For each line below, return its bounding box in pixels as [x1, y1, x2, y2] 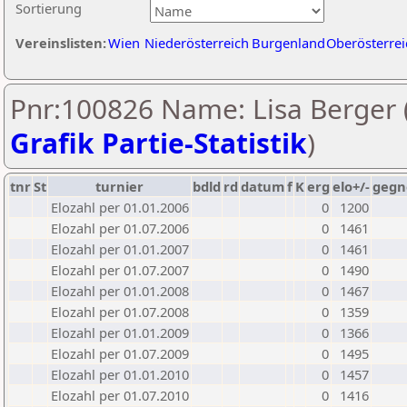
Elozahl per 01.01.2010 [51, 365, 189, 383]
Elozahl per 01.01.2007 [51, 240, 189, 258]
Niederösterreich [144, 34, 249, 52]
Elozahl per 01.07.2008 [51, 303, 189, 321]
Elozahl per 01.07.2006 [51, 219, 189, 237]
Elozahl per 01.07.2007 [51, 261, 189, 279]
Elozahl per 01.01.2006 [51, 198, 189, 216]
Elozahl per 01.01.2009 [51, 323, 189, 342]
